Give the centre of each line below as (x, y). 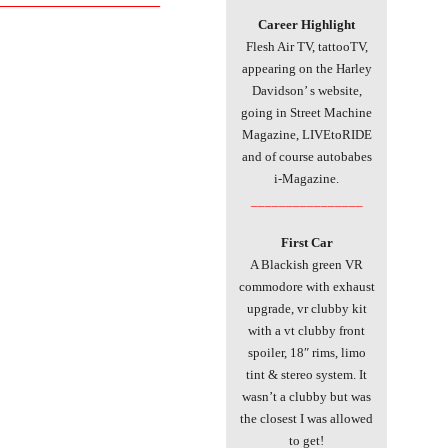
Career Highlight (306, 24)
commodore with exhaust (306, 286)
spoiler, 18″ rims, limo (306, 352)
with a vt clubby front (306, 330)
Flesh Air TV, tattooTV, (306, 46)
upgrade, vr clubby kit (306, 308)
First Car (306, 242)
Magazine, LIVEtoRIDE (306, 134)
